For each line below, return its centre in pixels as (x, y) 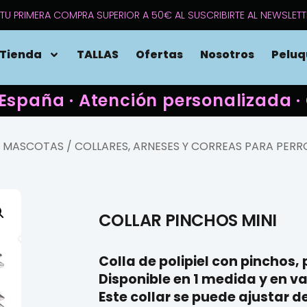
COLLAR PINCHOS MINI (188, 220)
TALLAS (98, 54)
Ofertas (159, 54)
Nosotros (227, 54)
